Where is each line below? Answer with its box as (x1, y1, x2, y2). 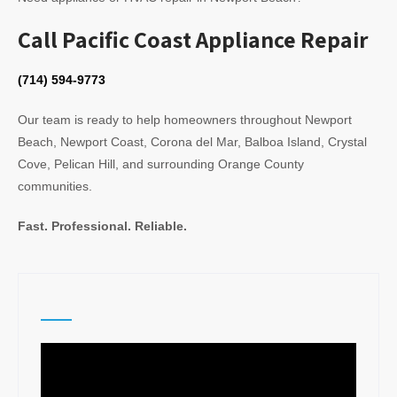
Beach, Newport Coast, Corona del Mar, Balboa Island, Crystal (18, 135, 367, 149)
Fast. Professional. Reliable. (18, 219, 187, 233)
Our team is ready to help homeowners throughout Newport (18, 113, 352, 127)
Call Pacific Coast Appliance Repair (18, 24, 369, 54)
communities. (18, 179, 92, 193)
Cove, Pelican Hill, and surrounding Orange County (18, 157, 304, 171)
